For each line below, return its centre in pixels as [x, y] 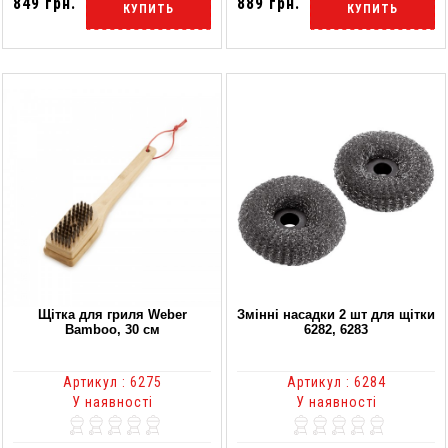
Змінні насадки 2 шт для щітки [336, 314]
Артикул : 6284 [336, 381]
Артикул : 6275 [112, 381]
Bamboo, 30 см [112, 329]
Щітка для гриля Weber [112, 314]
